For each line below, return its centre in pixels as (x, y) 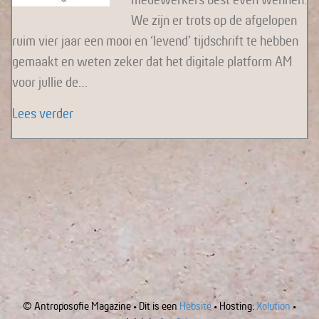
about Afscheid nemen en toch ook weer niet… (194, 113)
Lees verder (43, 113)
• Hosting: (234, 305)
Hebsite (195, 305)
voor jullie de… (50, 82)
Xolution (273, 305)
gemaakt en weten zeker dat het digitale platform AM (152, 61)
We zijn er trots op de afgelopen (214, 20)
